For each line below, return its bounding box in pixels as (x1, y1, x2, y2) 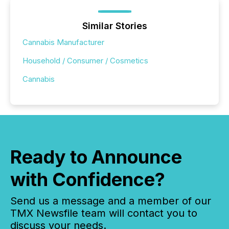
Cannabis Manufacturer (22, 37, 104, 48)
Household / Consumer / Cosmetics (22, 56, 148, 66)
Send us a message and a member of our (10, 195, 211, 208)
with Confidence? (10, 168, 165, 191)
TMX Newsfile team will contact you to (10, 207, 197, 220)
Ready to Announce (10, 146, 182, 169)
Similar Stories (82, 20, 147, 32)
